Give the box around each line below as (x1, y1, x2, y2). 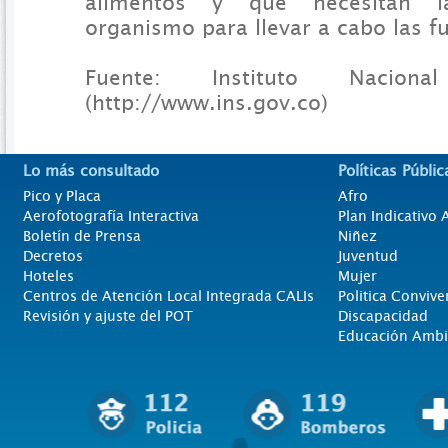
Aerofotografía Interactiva (23, 207, 199, 224)
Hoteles (23, 267, 74, 284)
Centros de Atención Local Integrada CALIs (23, 287, 314, 304)
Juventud (338, 247, 398, 264)
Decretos (23, 247, 83, 264)
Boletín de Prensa (23, 227, 141, 244)
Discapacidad (338, 307, 428, 324)
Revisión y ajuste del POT (23, 307, 193, 324)
